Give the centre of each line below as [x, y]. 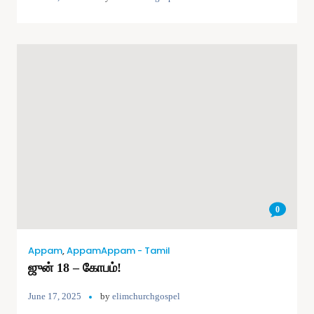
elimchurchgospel [146, 296]
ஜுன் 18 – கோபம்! [75, 267]
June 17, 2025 [55, 296]
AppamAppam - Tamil [118, 250]
